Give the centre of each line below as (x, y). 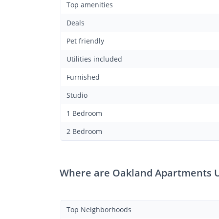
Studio (77, 95)
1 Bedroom (84, 113)
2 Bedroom (84, 131)
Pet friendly (85, 41)
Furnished (83, 77)
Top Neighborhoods (99, 209)
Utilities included (94, 59)
